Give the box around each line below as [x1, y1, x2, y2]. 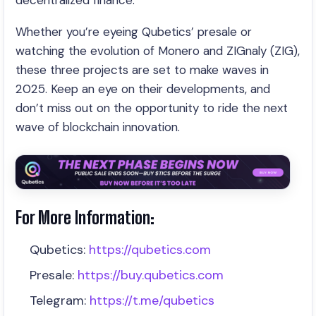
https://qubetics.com [89, 241, 211, 258]
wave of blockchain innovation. [16, 119, 180, 135]
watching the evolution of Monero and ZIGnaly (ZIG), [16, 43, 300, 59]
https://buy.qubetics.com [78, 267, 224, 284]
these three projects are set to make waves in [16, 62, 269, 78]
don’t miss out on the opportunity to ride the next [16, 100, 288, 116]
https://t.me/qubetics [90, 292, 214, 309]
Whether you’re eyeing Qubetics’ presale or [16, 24, 252, 39]
